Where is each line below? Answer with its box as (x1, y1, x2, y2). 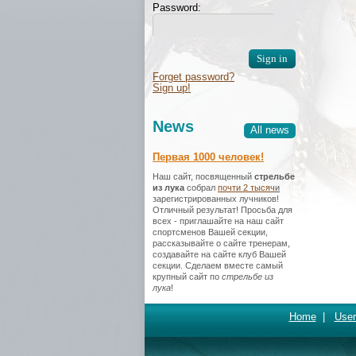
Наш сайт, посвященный (153, 172, 254, 181)
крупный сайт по (153, 272, 222, 281)
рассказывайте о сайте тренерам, (153, 238, 290, 248)
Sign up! (153, 82, 191, 94)
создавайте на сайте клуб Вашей (153, 250, 286, 259)
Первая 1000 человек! (153, 151, 264, 163)
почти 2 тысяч (218, 183, 275, 192)
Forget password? (153, 71, 234, 83)
